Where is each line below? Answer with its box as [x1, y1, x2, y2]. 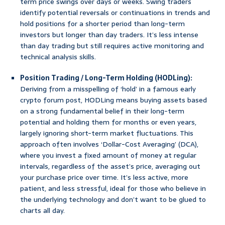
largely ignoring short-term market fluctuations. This [20, 128, 193, 139]
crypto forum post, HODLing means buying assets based [20, 94, 207, 106]
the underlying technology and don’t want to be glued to [20, 194, 206, 205]
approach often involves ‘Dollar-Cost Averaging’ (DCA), [20, 139, 198, 150]
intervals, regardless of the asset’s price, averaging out [20, 161, 200, 172]
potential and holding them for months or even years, [20, 117, 196, 128]
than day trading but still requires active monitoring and [20, 40, 204, 52]
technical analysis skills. [20, 51, 96, 63]
